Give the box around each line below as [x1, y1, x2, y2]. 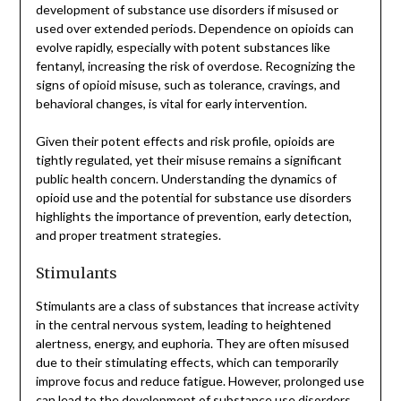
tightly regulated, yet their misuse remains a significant [35, 151, 342, 167]
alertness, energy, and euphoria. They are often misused [35, 335, 349, 351]
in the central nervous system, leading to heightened [35, 316, 331, 332]
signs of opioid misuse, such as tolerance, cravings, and [35, 76, 340, 92]
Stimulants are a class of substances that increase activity [35, 297, 359, 313]
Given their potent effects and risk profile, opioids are [35, 132, 335, 149]
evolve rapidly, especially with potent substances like [35, 38, 330, 55]
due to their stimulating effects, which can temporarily [35, 354, 338, 370]
